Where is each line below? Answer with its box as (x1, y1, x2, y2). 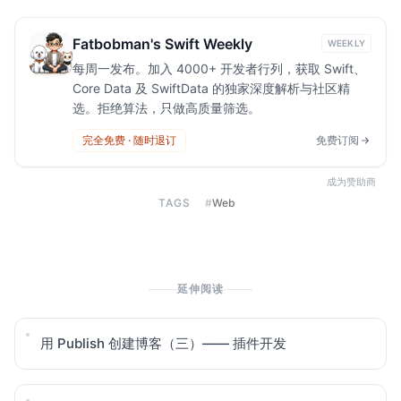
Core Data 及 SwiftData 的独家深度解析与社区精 (73, 81, 350, 96)
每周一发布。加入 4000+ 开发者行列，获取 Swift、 (73, 61, 366, 76)
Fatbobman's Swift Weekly (73, 35, 252, 53)
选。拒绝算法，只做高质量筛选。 (73, 100, 260, 115)
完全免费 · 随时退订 (82, 133, 176, 147)
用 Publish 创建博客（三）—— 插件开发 (40, 335, 286, 352)
